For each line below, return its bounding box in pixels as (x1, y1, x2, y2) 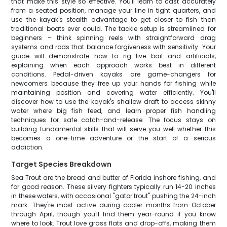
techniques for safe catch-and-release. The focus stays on (11, 116, 216, 124)
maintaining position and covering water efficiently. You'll (11, 88, 216, 97)
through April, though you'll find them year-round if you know (11, 210, 216, 218)
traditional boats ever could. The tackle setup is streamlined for (11, 24, 216, 33)
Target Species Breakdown (11, 159, 112, 169)
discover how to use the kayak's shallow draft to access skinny (11, 97, 216, 106)
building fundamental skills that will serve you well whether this (11, 125, 216, 133)
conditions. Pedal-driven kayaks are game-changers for (11, 70, 216, 79)
